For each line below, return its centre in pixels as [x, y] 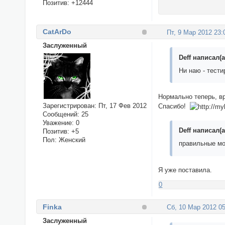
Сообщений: [61, 115]
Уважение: [58, 123]
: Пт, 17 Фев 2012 [120, 106]
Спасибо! [174, 106]
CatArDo [57, 32]
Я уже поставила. [185, 170]
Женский [71, 140]
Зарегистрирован [68, 106]
